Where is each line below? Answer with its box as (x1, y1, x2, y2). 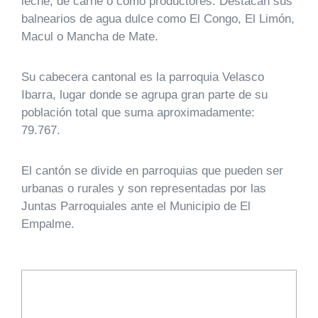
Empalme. (21, 217, 75, 231)
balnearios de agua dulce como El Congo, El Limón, (21, 12, 295, 26)
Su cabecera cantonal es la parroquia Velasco (21, 70, 264, 84)
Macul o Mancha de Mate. (21, 30, 162, 43)
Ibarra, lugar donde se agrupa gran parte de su (21, 88, 268, 102)
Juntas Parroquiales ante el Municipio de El (21, 199, 251, 213)
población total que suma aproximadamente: (21, 106, 255, 119)
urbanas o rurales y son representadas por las (21, 182, 266, 195)
